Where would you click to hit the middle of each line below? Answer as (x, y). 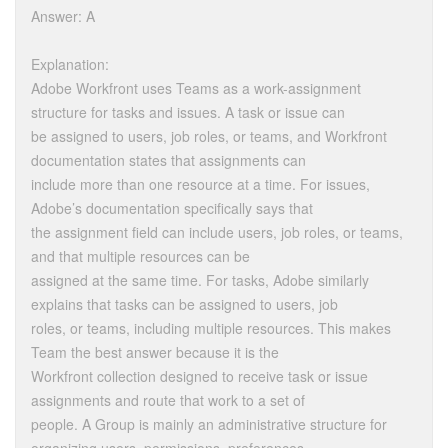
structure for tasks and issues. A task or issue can (188, 112)
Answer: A (63, 16)
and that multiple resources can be (140, 256)
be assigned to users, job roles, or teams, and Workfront (209, 136)
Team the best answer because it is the (155, 352)
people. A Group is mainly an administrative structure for (209, 424)
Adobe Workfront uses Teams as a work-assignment (196, 88)
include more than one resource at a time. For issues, (200, 184)
